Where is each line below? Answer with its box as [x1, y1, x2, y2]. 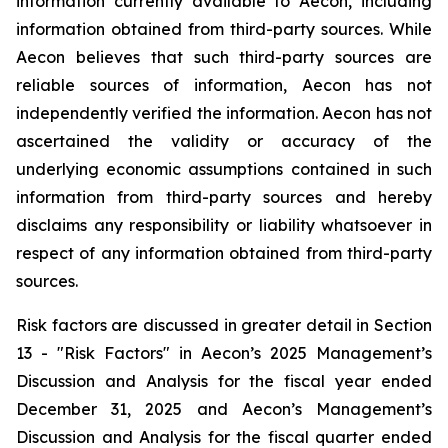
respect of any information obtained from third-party [16, 243, 432, 263]
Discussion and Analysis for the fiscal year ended [16, 371, 432, 391]
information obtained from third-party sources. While [16, 19, 432, 39]
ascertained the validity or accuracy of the [16, 131, 432, 151]
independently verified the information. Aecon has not [16, 103, 432, 123]
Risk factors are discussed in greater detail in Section [16, 315, 432, 335]
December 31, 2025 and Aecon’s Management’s [16, 399, 432, 419]
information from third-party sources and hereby [16, 187, 432, 207]
